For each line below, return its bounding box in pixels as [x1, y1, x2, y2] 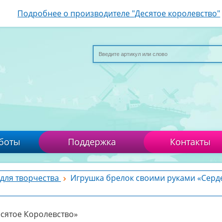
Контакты [170, 136, 211, 148]
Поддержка [67, 136, 116, 148]
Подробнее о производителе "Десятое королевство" [17, 8, 221, 19]
